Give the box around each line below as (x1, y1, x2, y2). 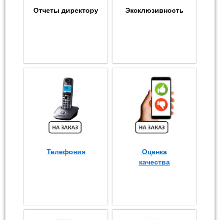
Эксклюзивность (125, 6, 184, 14)
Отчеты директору (33, 6, 98, 14)
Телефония (46, 147, 85, 156)
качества (138, 158, 170, 166)
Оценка (141, 147, 167, 156)
